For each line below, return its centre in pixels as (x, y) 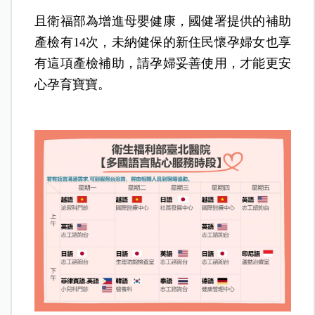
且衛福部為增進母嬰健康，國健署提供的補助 (163, 21)
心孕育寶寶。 (73, 84)
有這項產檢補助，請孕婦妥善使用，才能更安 (163, 63)
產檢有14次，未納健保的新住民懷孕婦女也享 (163, 42)
